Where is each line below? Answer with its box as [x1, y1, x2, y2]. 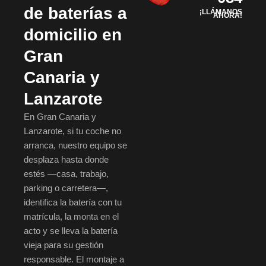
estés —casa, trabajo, [24, 169, 109, 179]
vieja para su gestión [24, 240, 103, 251]
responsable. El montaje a [24, 254, 124, 265]
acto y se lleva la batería [24, 226, 118, 236]
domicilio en [24, 26, 122, 45]
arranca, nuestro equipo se [24, 140, 127, 151]
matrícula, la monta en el [24, 211, 119, 222]
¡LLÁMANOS [199, 8, 242, 17]
